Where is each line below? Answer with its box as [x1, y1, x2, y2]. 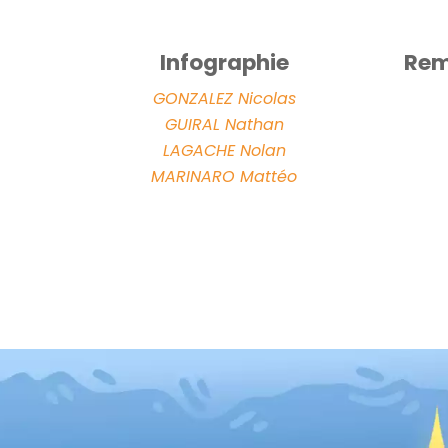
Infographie [159, 46, 289, 78]
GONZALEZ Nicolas [152, 86, 296, 110]
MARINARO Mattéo [151, 164, 297, 188]
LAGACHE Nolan [162, 138, 286, 162]
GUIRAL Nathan [164, 112, 284, 136]
